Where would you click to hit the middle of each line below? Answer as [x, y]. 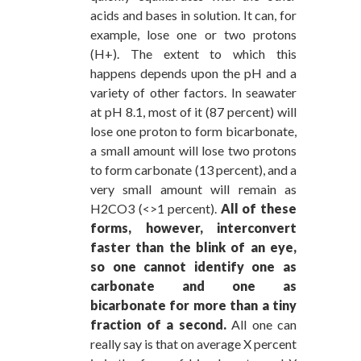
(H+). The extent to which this [193, 54]
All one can [264, 325]
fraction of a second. [161, 325]
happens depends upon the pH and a [193, 73]
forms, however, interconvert [193, 228]
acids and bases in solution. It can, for [193, 15]
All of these [259, 209]
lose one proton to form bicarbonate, [193, 131]
